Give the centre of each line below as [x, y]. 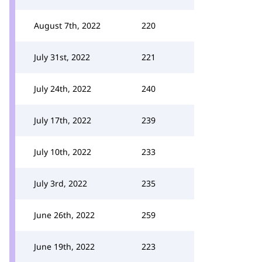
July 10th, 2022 [63, 152]
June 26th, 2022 [64, 215]
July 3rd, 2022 [61, 183]
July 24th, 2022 [63, 89]
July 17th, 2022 [63, 120]
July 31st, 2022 [62, 57]
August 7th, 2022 [67, 25]
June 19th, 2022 [64, 247]
